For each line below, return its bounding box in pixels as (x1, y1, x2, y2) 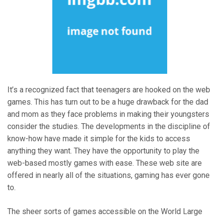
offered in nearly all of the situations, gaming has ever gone (7, 171, 210, 180)
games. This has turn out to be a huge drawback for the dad (7, 97, 208, 107)
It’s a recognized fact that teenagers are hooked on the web (7, 85, 210, 95)
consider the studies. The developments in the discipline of (7, 122, 210, 131)
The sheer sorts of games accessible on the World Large (7, 207, 202, 217)
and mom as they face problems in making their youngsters (7, 109, 209, 119)
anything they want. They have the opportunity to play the (7, 146, 199, 156)
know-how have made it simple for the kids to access (7, 134, 190, 144)
